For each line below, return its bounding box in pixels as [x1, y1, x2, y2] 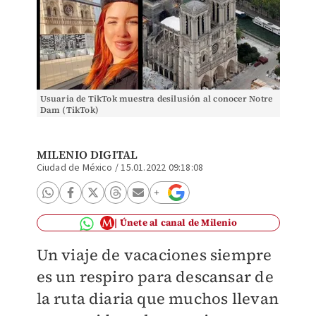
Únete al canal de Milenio [119, 217, 237, 229]
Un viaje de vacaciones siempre [36, 244, 272, 265]
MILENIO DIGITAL [36, 147, 138, 162]
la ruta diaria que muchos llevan [36, 288, 279, 309]
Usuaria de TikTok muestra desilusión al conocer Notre [39, 93, 273, 104]
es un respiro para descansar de [36, 266, 274, 287]
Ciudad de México [36, 161, 113, 175]
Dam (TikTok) [39, 104, 99, 116]
